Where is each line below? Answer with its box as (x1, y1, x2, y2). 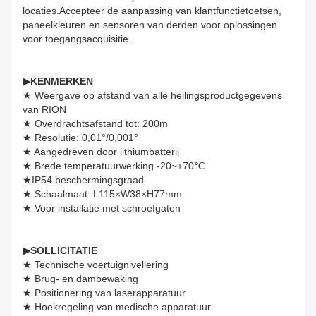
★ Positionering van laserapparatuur (23, 287, 186, 299)
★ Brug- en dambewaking (23, 273, 138, 285)
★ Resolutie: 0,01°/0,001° (23, 132, 138, 144)
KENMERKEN (30, 75, 93, 87)
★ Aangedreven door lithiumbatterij (23, 146, 179, 158)
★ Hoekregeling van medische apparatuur (23, 301, 211, 313)
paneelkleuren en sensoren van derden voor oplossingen (23, 19, 277, 31)
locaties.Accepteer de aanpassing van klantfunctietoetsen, (23, 5, 281, 17)
